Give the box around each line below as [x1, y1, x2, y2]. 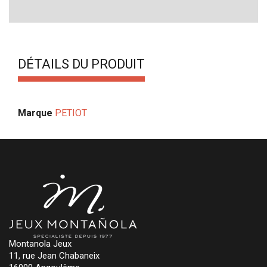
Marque [18, 107, 52, 119]
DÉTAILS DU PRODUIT [18, 56, 145, 72]
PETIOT [55, 107, 87, 119]
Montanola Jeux [9, 238, 72, 249]
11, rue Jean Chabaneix [9, 250, 100, 261]
